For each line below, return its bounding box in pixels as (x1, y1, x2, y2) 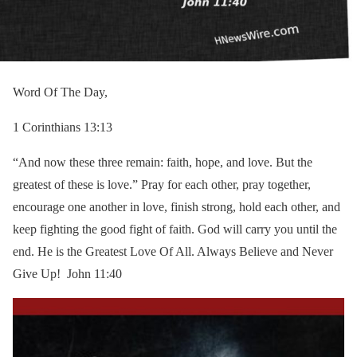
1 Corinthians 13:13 (13, 120, 112, 134)
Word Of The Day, (13, 84, 108, 99)
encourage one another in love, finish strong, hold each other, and (13, 199, 340, 214)
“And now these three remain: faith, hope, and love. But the (13, 155, 312, 169)
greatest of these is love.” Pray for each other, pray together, (13, 177, 311, 191)
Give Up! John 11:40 (13, 266, 122, 280)
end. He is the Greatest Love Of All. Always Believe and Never (13, 244, 333, 258)
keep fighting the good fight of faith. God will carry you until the (13, 222, 337, 236)
